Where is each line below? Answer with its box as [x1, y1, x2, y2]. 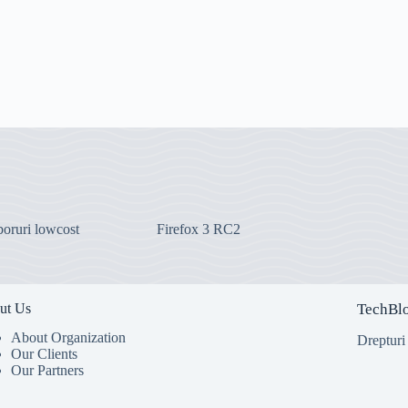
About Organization [10, 330, 126, 346]
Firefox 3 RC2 [156, 220, 240, 237]
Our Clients [10, 346, 77, 362]
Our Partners [10, 362, 84, 379]
